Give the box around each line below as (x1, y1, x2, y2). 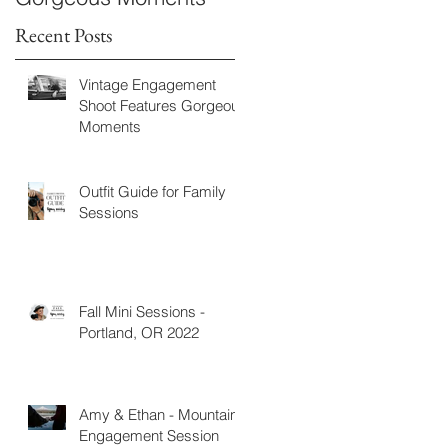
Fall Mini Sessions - (79, 302, 205, 322)
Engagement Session (79, 426, 219, 446)
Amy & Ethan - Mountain (79, 405, 238, 425)
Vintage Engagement (79, 75, 216, 95)
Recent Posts (15, 21, 112, 48)
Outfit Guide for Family (79, 182, 226, 202)
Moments (79, 117, 141, 137)
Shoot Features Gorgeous (79, 96, 247, 116)
